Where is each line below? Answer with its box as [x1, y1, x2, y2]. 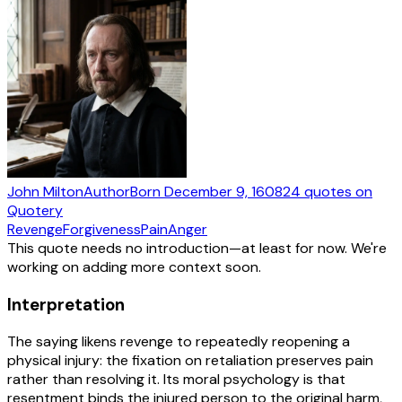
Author [83, 181, 130, 201]
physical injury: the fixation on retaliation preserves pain [7, 351, 373, 371]
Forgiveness [63, 219, 141, 239]
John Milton [7, 181, 83, 201]
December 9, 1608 [164, 181, 283, 201]
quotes [304, 181, 352, 201]
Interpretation [7, 293, 125, 316]
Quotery [7, 200, 63, 220]
